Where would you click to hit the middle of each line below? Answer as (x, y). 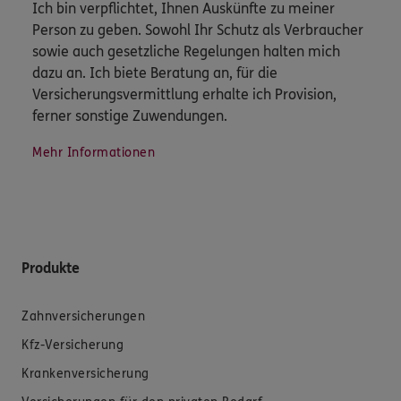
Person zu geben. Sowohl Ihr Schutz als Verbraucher (198, 30)
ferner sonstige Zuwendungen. (130, 115)
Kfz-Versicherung (73, 345)
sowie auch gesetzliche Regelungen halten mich (186, 51)
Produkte (51, 268)
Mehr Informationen (94, 152)
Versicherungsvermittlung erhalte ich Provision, (184, 94)
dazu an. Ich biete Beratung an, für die (155, 73)
